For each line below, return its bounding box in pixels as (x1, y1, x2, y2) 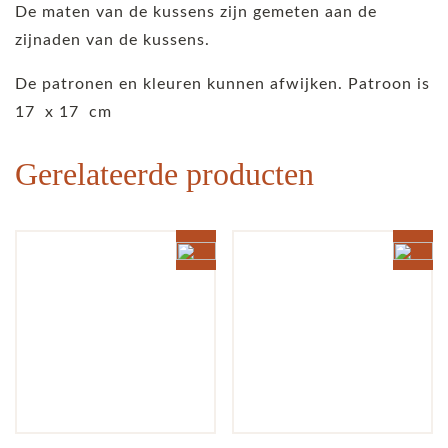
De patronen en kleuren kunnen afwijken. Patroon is (15, 75, 430, 92)
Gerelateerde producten (15, 155, 314, 192)
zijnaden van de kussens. (15, 31, 210, 48)
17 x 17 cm (15, 103, 112, 120)
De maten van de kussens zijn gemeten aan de (15, 3, 377, 20)
